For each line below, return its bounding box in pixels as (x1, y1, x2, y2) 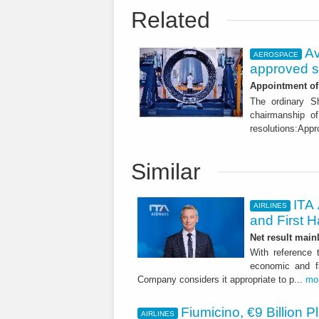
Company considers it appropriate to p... (137, 274, 305, 286)
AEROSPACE (253, 50, 298, 58)
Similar (131, 158, 201, 184)
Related (131, 7, 210, 33)
